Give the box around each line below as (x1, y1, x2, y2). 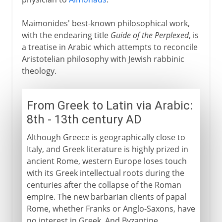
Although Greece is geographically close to (26, 131, 185, 143)
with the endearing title (21, 29, 111, 41)
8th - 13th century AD (26, 112, 142, 126)
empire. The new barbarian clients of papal (26, 191, 186, 202)
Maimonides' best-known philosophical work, (21, 17, 190, 29)
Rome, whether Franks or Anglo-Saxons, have (26, 203, 195, 214)
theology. (21, 65, 56, 76)
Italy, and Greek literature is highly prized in (26, 143, 188, 155)
